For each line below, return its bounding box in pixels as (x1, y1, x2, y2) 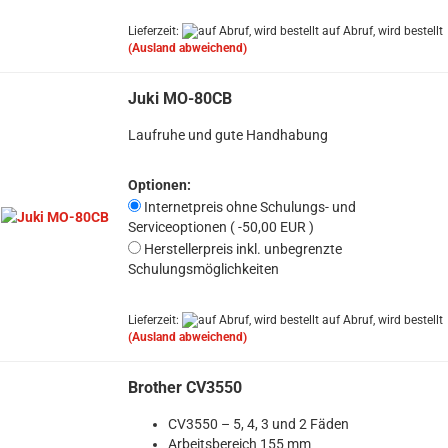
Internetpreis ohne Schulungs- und (140, 199, 356, 215)
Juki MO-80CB (127, 89, 232, 108)
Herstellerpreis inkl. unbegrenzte (140, 241, 342, 257)
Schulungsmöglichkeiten (127, 261, 279, 277)
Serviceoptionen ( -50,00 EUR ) (127, 219, 314, 235)
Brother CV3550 (127, 378, 242, 397)
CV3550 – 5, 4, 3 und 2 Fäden (167, 416, 349, 432)
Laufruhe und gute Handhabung (127, 127, 328, 143)
